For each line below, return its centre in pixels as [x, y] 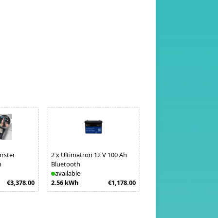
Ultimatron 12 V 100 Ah [94, 155]
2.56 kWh [65, 182]
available [68, 173]
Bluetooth [66, 164]
